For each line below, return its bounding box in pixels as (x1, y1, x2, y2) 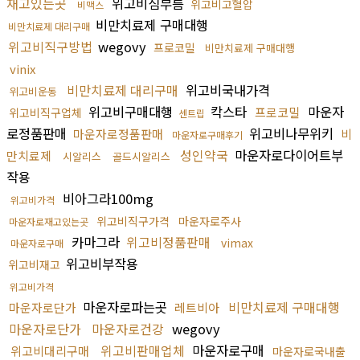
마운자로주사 (178, 212, 241, 229)
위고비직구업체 (9, 104, 82, 121)
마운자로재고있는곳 (9, 214, 88, 228)
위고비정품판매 (126, 231, 211, 252)
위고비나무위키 (245, 123, 337, 143)
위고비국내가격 (182, 80, 270, 100)
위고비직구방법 (8, 36, 92, 56)
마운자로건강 (92, 318, 164, 338)
